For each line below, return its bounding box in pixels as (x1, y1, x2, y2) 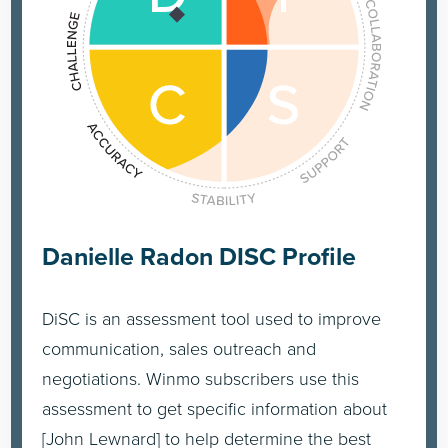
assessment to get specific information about (42, 395, 388, 420)
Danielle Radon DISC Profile (42, 237, 357, 274)
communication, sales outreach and (42, 335, 317, 360)
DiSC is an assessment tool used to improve (42, 305, 382, 330)
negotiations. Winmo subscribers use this (42, 365, 360, 390)
